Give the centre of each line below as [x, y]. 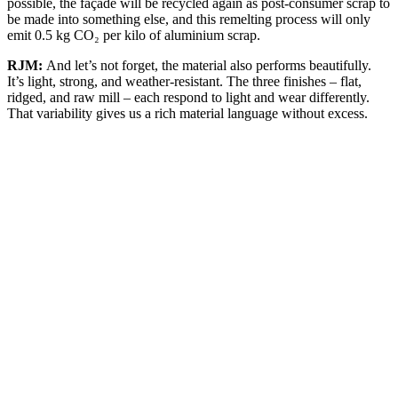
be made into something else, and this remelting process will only [189, 19]
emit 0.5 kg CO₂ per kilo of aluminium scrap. [134, 35]
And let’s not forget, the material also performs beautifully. [209, 65]
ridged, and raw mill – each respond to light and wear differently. [188, 97]
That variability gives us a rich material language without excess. [187, 113]
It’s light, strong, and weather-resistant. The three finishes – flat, [184, 81]
